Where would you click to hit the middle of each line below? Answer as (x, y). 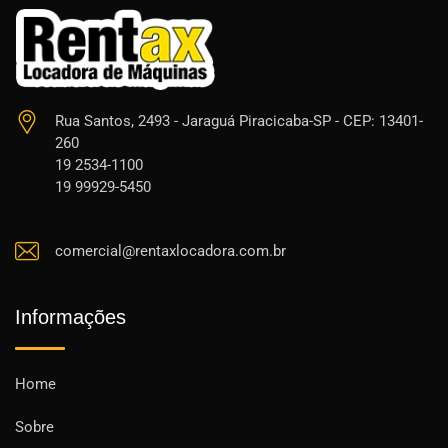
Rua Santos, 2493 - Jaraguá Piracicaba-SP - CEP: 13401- (239, 120)
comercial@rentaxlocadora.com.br (170, 250)
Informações (70, 316)
